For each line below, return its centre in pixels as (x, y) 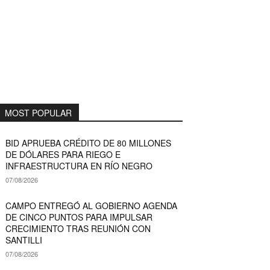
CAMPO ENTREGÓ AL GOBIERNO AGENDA (91, 205)
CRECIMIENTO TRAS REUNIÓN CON (78, 228)
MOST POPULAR (38, 112)
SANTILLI (24, 240)
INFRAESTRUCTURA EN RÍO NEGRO (79, 165)
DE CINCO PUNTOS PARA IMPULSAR (79, 217)
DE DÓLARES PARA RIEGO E (63, 154)
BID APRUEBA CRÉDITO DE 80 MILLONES (88, 143)
